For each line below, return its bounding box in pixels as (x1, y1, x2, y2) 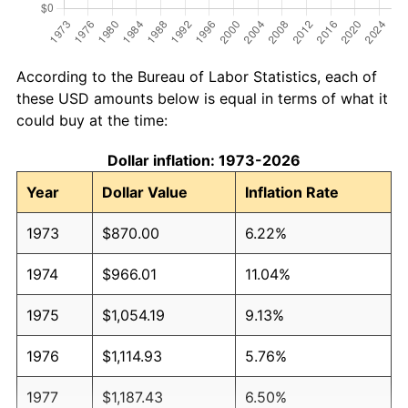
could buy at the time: (16, 110, 168, 129)
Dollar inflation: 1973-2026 (107, 150, 301, 169)
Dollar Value (102, 182, 188, 201)
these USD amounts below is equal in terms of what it (16, 88, 388, 107)
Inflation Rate (245, 182, 339, 201)
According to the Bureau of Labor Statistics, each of (16, 66, 377, 86)
